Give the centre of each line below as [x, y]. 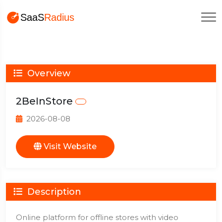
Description [53, 192]
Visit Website [69, 146]
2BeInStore [46, 101]
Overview [48, 73]
